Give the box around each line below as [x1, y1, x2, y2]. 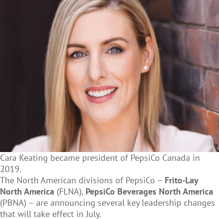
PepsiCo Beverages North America [86, 185, 213, 197]
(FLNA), [54, 185, 86, 197]
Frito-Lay [165, 174, 198, 186]
